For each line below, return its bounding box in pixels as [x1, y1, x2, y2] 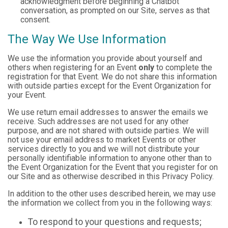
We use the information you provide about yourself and [8, 53, 202, 63]
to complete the [154, 63, 212, 72]
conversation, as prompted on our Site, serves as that [20, 6, 210, 15]
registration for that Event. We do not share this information [8, 72, 217, 81]
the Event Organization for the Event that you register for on [8, 162, 218, 172]
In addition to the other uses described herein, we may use [8, 189, 216, 198]
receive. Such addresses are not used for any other [8, 117, 189, 126]
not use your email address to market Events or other [8, 135, 196, 145]
